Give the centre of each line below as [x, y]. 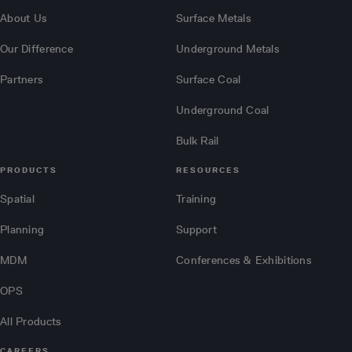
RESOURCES [208, 170]
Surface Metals [213, 18]
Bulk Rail [198, 141]
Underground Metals [228, 49]
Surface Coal [209, 79]
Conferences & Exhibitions [244, 260]
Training [196, 199]
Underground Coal [223, 110]
